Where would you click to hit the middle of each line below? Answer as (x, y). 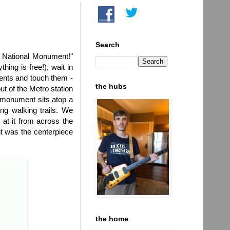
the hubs (111, 86)
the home (112, 218)
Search (108, 44)
